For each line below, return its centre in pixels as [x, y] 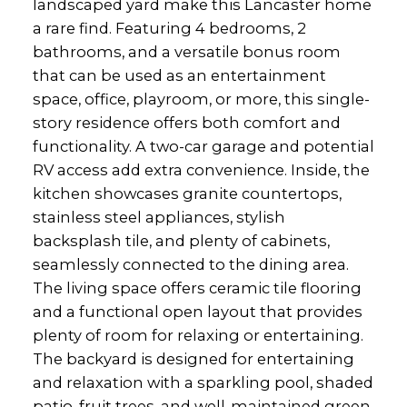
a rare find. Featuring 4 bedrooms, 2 [169, 29]
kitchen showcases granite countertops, [187, 194]
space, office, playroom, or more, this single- [201, 99]
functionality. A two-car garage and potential [203, 147]
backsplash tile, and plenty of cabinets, [181, 241]
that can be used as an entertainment [179, 76]
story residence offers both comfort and [186, 123]
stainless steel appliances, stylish [159, 218]
